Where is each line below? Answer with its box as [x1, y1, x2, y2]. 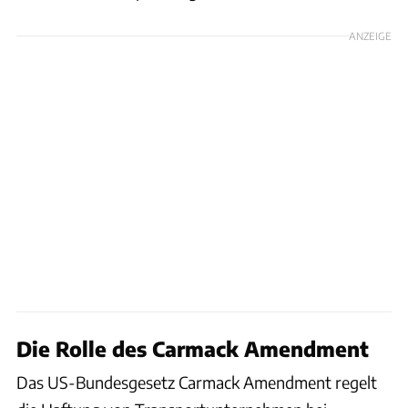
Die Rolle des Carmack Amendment [16, 335, 369, 362]
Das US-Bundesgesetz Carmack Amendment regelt [16, 371, 377, 393]
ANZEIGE [349, 28, 392, 42]
